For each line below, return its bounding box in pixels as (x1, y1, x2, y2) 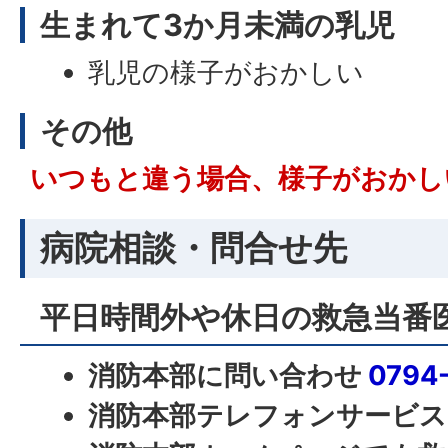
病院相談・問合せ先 (40, 226, 347, 268)
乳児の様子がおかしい (88, 55, 365, 89)
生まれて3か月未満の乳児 (40, 5, 395, 43)
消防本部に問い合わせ (88, 358, 369, 392)
